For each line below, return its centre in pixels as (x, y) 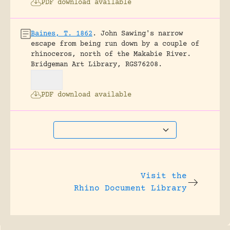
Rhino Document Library (130, 189)
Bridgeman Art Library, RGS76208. (97, 64)
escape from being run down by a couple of (115, 44)
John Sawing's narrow (142, 34)
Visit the (164, 176)
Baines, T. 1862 (62, 34)
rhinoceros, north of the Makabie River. (111, 54)
